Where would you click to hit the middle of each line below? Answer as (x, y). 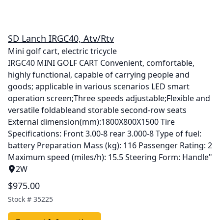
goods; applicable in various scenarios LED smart (99, 86)
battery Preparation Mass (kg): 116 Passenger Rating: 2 (110, 145)
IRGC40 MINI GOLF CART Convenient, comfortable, (101, 63)
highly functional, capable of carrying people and (99, 75)
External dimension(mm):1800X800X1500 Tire (91, 122)
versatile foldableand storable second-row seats (97, 110)
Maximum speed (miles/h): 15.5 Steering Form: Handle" (110, 157)
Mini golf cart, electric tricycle (62, 51)
